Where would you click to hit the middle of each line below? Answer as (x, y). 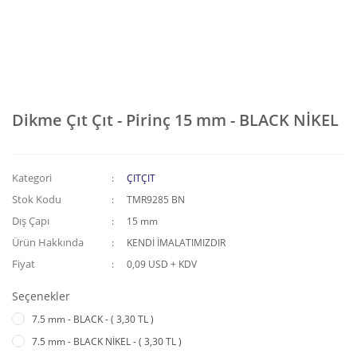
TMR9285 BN (156, 200)
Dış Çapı (31, 221)
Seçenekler (41, 296)
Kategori (32, 178)
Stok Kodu (37, 199)
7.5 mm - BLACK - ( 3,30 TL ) (93, 319)
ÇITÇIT (141, 178)
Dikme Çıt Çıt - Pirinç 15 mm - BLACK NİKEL (175, 120)
